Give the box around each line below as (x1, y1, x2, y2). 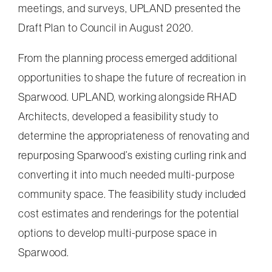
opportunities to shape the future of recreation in (18, 70, 246, 84)
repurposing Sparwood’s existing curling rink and (18, 148, 247, 162)
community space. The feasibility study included (18, 186, 246, 201)
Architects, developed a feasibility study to (18, 109, 219, 123)
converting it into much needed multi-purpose (18, 167, 235, 182)
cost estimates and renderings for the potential (18, 206, 240, 220)
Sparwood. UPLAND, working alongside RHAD (18, 89, 237, 104)
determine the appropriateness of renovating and (18, 128, 250, 143)
